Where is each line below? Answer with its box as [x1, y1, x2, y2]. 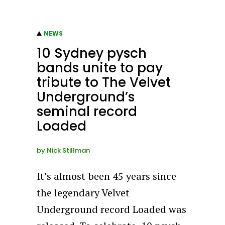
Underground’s [37, 87, 135, 106]
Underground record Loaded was [37, 202, 187, 216]
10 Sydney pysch [37, 44, 147, 62]
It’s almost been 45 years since [37, 169, 177, 183]
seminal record [37, 102, 138, 121]
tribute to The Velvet [37, 73, 171, 91]
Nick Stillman [47, 145, 90, 155]
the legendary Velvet [37, 185, 130, 199]
